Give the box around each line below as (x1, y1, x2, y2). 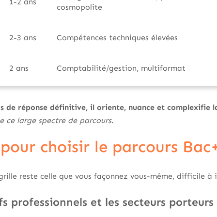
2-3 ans (9, 33, 36, 42)
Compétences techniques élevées (57, 33, 178, 42)
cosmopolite (57, 2, 102, 12)
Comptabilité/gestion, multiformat (57, 63, 186, 73)
